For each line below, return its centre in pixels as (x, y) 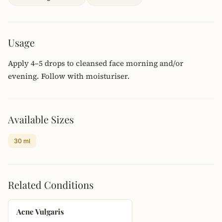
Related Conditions (51, 185)
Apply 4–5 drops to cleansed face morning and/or (96, 63)
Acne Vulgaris (40, 212)
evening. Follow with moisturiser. (69, 76)
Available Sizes (41, 119)
